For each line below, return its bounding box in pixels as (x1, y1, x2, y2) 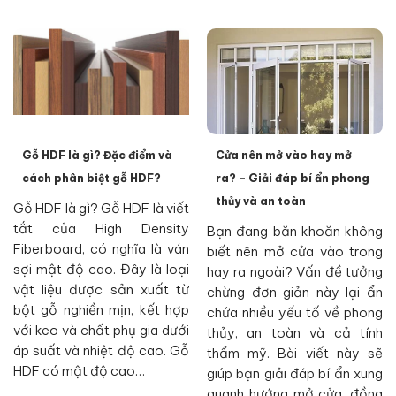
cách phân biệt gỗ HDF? (22, 171, 161, 185)
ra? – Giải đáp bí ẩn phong (216, 171, 369, 185)
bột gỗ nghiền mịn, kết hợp (13, 301, 189, 318)
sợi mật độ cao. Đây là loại (13, 260, 189, 278)
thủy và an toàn (216, 194, 306, 208)
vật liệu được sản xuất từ (13, 280, 189, 298)
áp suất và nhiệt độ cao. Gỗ (13, 341, 189, 359)
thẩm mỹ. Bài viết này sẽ (207, 344, 383, 362)
